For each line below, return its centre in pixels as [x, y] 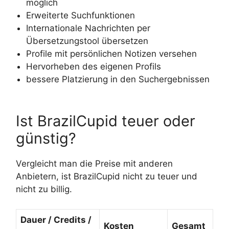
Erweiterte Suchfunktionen [81, 15]
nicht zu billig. [44, 189]
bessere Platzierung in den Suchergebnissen [118, 79]
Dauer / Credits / [56, 220]
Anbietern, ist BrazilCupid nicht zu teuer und [107, 177]
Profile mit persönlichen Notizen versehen [111, 53]
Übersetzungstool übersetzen [87, 41]
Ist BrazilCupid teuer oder [106, 121]
